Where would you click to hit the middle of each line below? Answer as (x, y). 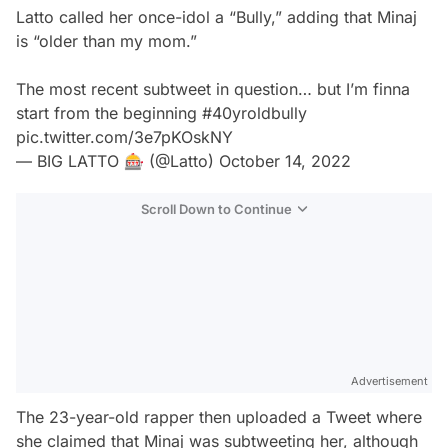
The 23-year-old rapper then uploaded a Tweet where (219, 417)
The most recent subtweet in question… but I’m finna (213, 89)
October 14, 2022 (285, 161)
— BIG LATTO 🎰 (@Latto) (117, 161)
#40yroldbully (254, 113)
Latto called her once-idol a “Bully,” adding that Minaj (216, 17)
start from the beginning (109, 113)
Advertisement (389, 381)
